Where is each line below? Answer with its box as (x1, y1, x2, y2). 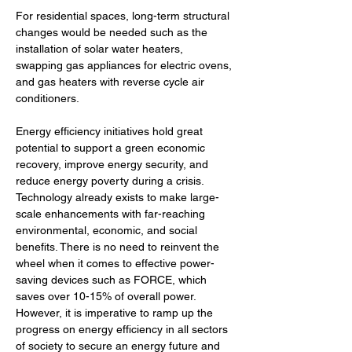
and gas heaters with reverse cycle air (16, 75, 207, 88)
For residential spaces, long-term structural (16, 9, 233, 22)
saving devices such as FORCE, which (16, 273, 210, 286)
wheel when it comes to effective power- (16, 257, 214, 269)
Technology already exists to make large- (16, 191, 219, 203)
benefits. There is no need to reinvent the (16, 240, 222, 253)
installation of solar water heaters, (16, 42, 186, 55)
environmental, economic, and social (16, 224, 200, 236)
